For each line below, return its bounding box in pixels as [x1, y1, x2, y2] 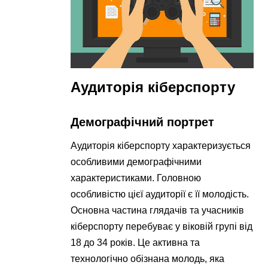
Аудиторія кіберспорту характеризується [71, 141, 251, 151]
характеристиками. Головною [71, 173, 202, 184]
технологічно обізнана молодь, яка [71, 254, 225, 264]
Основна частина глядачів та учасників [71, 205, 245, 216]
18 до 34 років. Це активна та [71, 237, 200, 248]
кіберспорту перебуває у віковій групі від [71, 221, 253, 232]
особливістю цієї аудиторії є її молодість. [71, 189, 249, 200]
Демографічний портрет [71, 115, 215, 129]
